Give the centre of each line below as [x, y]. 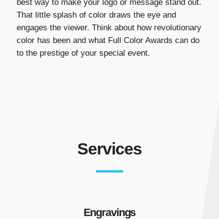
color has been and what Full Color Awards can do [108, 41]
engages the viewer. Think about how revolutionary [109, 28]
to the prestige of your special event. [83, 53]
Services [109, 149]
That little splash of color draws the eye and [96, 15]
